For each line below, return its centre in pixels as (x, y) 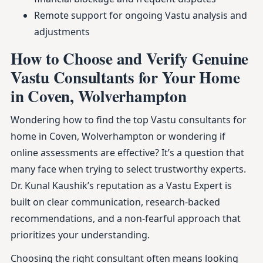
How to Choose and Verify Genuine (129, 58)
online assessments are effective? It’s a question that (127, 153)
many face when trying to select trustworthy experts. (128, 169)
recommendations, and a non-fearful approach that (126, 218)
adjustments (62, 32)
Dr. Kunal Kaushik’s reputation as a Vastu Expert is (121, 186)
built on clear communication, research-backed (115, 202)
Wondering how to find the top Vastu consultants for (129, 120)
